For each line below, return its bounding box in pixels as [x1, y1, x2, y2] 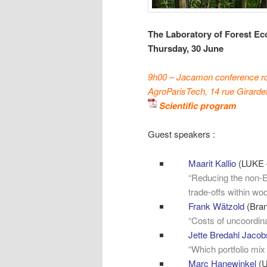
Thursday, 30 [148, 42, 201, 55]
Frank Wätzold [188, 199, 244, 212]
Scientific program [159, 99, 237, 113]
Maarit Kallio [188, 156, 236, 169]
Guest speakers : [148, 128, 215, 141]
